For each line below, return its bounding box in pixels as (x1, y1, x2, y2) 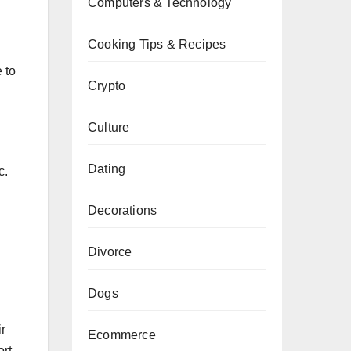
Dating (88, 162, 126, 175)
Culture (88, 121, 130, 134)
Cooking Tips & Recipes (88, 38, 226, 51)
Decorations (88, 204, 157, 217)
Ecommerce (88, 328, 156, 342)
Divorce (88, 245, 132, 259)
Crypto (88, 79, 126, 92)
